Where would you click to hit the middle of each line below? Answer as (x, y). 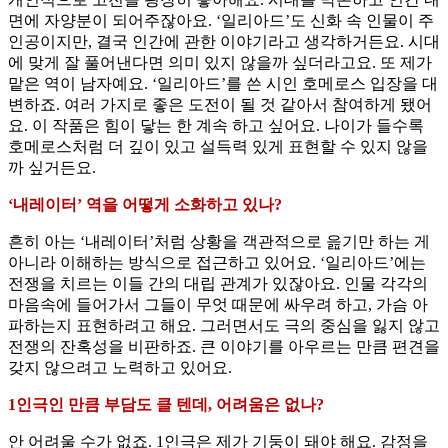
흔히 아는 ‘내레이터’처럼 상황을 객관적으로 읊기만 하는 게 (219, 242)
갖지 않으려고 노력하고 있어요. (120, 368)
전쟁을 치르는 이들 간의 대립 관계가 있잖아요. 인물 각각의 (218, 284)
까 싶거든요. (52, 168)
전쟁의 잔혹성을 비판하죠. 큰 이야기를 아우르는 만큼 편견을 (224, 347)
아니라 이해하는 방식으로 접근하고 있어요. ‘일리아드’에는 (217, 263)
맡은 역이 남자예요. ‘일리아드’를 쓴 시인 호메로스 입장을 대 (223, 84)
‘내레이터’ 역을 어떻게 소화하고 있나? (145, 205)
